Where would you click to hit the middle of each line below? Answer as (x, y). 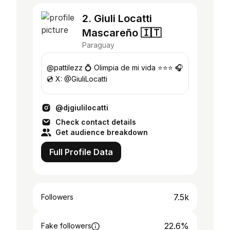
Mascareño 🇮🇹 (122, 33)
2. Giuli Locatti (117, 18)
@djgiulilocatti (82, 108)
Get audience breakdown (102, 132)
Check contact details (96, 122)
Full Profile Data (81, 152)
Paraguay (98, 45)
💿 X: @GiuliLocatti (81, 79)
